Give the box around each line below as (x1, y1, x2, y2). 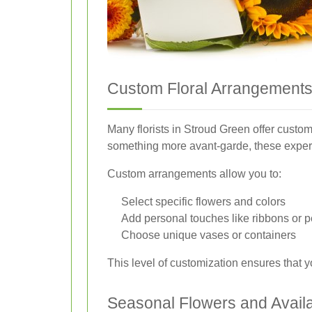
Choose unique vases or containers (121, 229, 296, 241)
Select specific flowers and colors (121, 196, 286, 208)
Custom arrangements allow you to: (107, 168, 281, 180)
